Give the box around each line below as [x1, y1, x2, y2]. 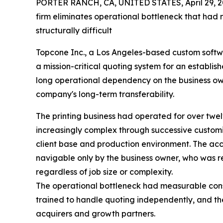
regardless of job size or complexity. [36, 167, 173, 177]
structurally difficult [36, 25, 112, 36]
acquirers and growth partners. [36, 209, 155, 219]
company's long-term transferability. [36, 89, 174, 100]
